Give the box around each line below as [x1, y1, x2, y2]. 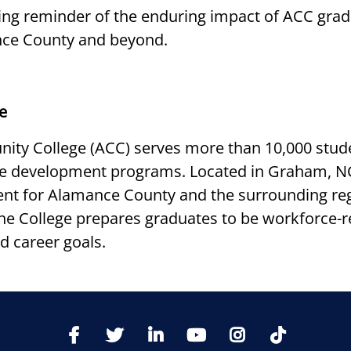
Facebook [85, 322, 142, 340]
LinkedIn [167, 322, 216, 340]
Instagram [248, 322, 309, 340]
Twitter [126, 322, 168, 340]
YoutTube [208, 322, 265, 340]
